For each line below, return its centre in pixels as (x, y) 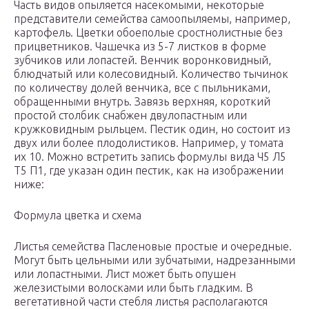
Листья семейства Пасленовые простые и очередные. (153, 247)
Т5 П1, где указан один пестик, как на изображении (149, 171)
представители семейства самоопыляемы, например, (152, 19)
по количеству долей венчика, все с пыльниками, (142, 88)
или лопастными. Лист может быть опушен (125, 274)
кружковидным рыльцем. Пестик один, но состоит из (152, 129)
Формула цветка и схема (78, 216)
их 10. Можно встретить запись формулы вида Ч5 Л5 (150, 157)
